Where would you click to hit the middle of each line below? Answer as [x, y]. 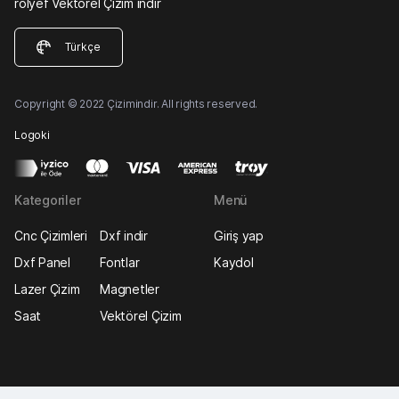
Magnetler [130, 289]
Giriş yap [239, 236]
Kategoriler [48, 200]
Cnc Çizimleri [51, 236]
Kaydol [234, 263]
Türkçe [83, 47]
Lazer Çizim [47, 289]
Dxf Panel [42, 263]
